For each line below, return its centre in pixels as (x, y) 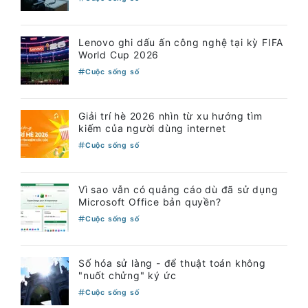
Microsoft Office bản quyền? (150, 201)
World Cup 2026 (119, 54)
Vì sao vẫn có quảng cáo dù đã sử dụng (178, 189)
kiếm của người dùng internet (152, 128)
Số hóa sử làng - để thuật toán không (172, 263)
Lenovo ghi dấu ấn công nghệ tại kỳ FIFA (181, 42)
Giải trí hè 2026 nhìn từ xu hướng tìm (170, 115)
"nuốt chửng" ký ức (128, 275)
